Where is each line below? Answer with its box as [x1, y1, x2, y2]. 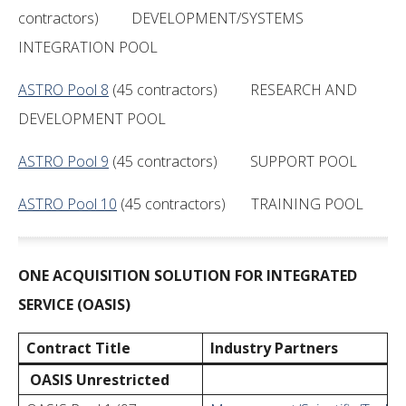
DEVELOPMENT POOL [18, 109, 166, 129]
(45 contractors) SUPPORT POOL [109, 151, 357, 171]
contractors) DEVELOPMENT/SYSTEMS [18, 8, 304, 28]
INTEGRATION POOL [18, 37, 158, 57]
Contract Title [26, 338, 130, 358]
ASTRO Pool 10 [18, 194, 117, 214]
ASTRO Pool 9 [18, 151, 109, 171]
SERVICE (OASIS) [18, 295, 130, 314]
